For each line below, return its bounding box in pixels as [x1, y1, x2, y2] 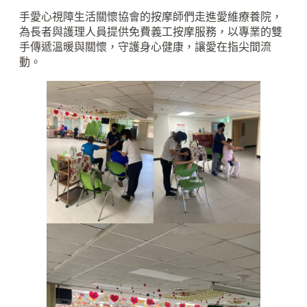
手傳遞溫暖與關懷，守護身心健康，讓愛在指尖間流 [19, 40, 271, 54]
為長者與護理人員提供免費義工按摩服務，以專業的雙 [19, 25, 282, 39]
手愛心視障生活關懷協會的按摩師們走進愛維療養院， [19, 10, 282, 24]
